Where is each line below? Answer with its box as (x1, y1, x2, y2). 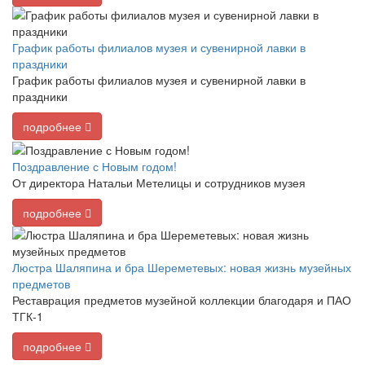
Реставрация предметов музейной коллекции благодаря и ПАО (12, 292, 351, 309)
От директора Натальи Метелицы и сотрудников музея (12, 174, 306, 191)
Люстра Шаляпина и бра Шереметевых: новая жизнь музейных (12, 259, 351, 276)
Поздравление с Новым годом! (12, 158, 177, 175)
